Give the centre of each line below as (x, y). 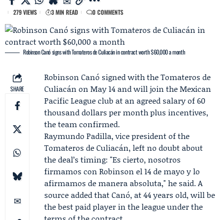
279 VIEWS (25, 12)
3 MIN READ (65, 12)
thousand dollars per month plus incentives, (126, 112)
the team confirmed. (82, 124)
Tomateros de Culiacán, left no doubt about (124, 148)
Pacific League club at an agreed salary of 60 (125, 100)
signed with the (130, 77)
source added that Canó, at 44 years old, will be (130, 195)
